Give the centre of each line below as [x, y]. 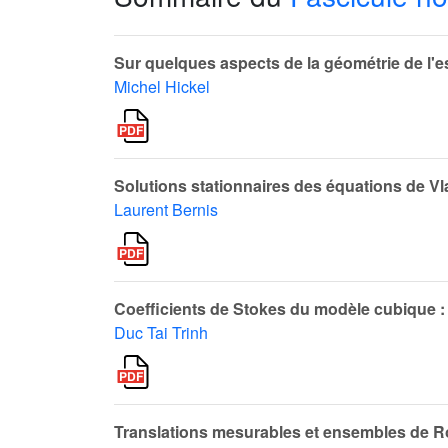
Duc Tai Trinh [161, 332]
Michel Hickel [162, 86]
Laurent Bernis [166, 209]
